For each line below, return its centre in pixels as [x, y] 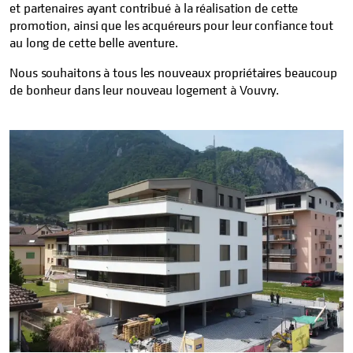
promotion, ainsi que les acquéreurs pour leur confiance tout [171, 25]
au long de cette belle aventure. [94, 42]
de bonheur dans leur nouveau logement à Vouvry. [145, 89]
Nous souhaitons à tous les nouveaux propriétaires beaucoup [174, 72]
